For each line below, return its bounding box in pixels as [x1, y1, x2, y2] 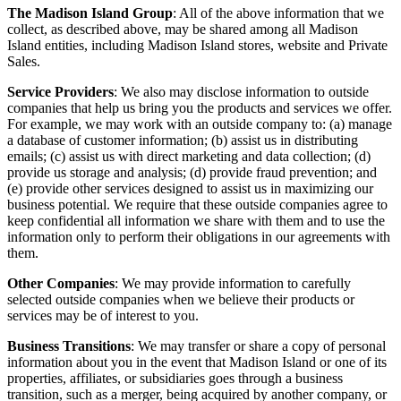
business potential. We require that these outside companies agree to [7, 196, 388, 212]
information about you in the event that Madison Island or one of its [7, 354, 387, 370]
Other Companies [7, 275, 115, 291]
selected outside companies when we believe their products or [7, 291, 354, 307]
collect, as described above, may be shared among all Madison [7, 21, 358, 37]
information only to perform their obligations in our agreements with [7, 228, 390, 244]
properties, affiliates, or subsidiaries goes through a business [7, 370, 343, 386]
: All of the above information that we [173, 4, 384, 21]
